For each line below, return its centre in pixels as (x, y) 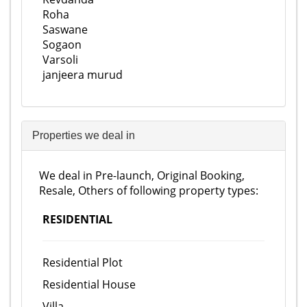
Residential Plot (83, 262)
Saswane (65, 29)
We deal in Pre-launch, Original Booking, (142, 175)
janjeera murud (83, 75)
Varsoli (60, 60)
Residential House (89, 284)
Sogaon (62, 45)
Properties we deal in (84, 135)
